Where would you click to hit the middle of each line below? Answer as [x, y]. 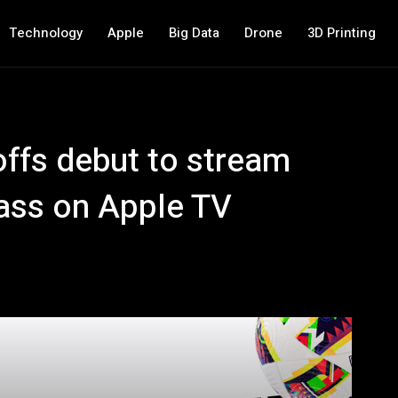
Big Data [195, 33]
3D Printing [342, 33]
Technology [46, 33]
